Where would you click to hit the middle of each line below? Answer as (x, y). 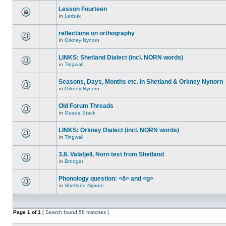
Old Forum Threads (86, 106)
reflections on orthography (97, 33)
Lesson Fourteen (83, 9)
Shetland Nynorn (84, 185)
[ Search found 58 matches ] (75, 212)
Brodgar (74, 161)
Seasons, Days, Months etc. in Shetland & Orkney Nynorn (141, 82)
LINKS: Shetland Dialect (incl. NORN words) (121, 58)
